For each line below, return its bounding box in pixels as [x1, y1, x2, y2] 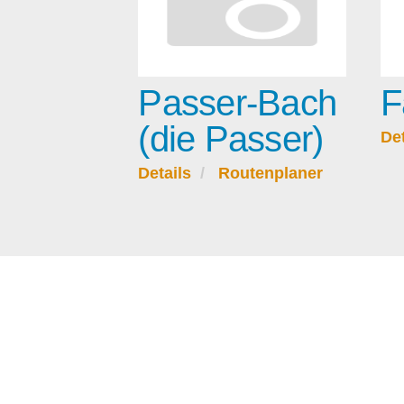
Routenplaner [218, 164, 324, 183]
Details [138, 164, 192, 183]
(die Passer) [138, 119, 324, 160]
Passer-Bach [138, 83, 337, 124]
